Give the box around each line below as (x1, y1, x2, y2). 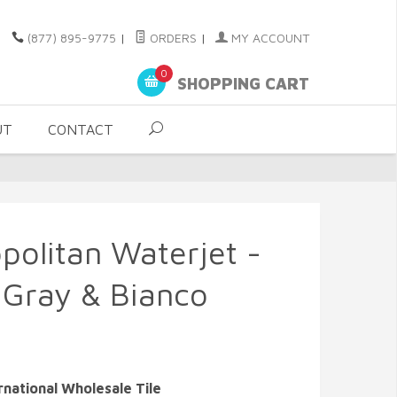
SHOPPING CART (173, 74, 309, 94)
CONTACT (48, 121, 113, 137)
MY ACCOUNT (228, 30, 309, 45)
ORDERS (146, 30, 197, 45)
